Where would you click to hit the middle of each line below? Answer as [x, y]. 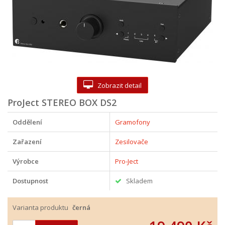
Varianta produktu [40, 207]
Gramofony [133, 122]
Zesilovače [132, 142]
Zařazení [27, 142]
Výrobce [26, 161]
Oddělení [27, 122]
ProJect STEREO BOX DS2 [62, 102]
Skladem [137, 181]
